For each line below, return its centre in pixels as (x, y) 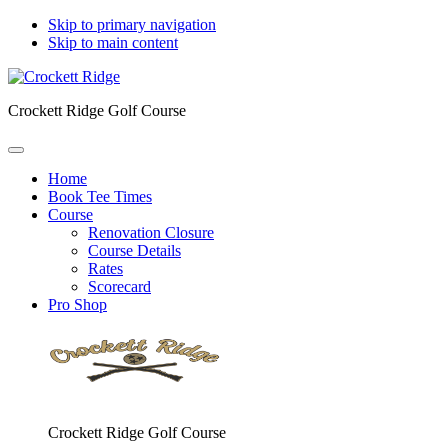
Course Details (134, 250)
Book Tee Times (100, 196)
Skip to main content (113, 42)
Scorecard (119, 286)
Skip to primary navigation (132, 24)
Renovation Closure (151, 232)
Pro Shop (77, 304)
